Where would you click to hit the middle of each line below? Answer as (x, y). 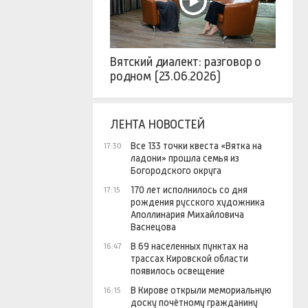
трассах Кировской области (189, 259)
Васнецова (153, 227)
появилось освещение (178, 271)
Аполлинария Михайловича (187, 215)
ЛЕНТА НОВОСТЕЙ (157, 125)
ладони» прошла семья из (185, 158)
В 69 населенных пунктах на (189, 246)
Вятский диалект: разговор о (186, 62)
